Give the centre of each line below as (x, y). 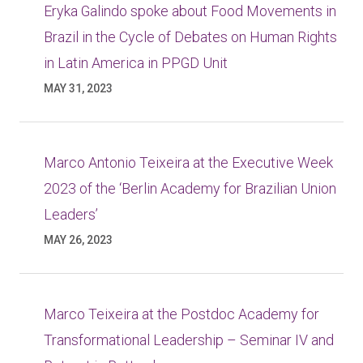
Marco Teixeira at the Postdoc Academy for (181, 314)
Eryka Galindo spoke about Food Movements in (190, 11)
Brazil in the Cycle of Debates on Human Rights (190, 37)
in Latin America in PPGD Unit (136, 63)
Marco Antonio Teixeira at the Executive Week (188, 162)
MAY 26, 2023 (78, 240)
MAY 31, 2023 (78, 88)
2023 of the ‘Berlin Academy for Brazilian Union (190, 188)
